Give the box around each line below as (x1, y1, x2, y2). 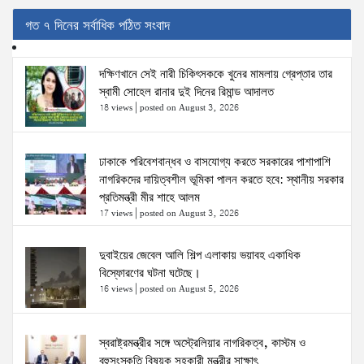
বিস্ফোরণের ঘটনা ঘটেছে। (99, 265, 201, 284)
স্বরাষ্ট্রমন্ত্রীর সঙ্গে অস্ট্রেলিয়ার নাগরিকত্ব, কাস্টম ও (99, 335, 305, 353)
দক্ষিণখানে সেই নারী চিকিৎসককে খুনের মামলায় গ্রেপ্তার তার (99, 66, 332, 84)
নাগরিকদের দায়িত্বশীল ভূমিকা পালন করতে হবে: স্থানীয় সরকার (99, 171, 344, 190)
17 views (99, 207, 132, 221)
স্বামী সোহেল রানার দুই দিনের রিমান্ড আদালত (99, 84, 274, 102)
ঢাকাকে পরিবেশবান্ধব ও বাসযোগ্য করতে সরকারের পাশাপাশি (99, 154, 331, 172)
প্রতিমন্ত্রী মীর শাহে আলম (99, 189, 200, 208)
